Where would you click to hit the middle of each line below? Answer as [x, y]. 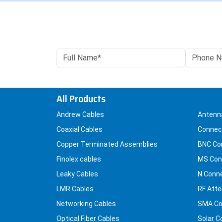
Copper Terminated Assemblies [107, 144]
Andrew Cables [80, 115]
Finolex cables [79, 159]
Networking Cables [86, 204]
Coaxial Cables [80, 130]
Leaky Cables [77, 174]
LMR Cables [75, 189]
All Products [81, 99]
